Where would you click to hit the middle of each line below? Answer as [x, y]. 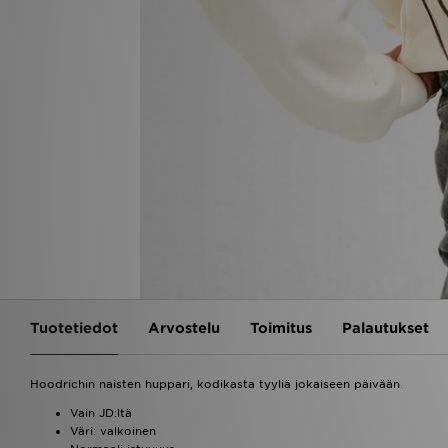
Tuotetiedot [74, 327]
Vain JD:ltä [101, 412]
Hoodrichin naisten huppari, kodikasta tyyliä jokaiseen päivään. [216, 383]
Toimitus [281, 327]
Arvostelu [184, 327]
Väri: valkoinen [113, 430]
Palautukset [385, 327]
